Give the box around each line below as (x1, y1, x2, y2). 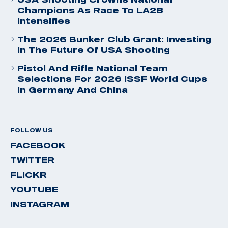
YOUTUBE (10, 184, 58, 194)
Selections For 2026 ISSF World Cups (17, 74, 207, 83)
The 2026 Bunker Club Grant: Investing (17, 34, 211, 44)
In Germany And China (17, 84, 128, 94)
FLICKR (10, 169, 47, 179)
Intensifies (17, 16, 70, 25)
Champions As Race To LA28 (17, 5, 163, 15)
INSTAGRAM (10, 199, 69, 209)
